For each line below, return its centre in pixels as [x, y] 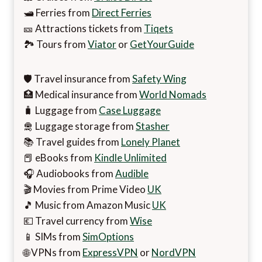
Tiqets [158, 28]
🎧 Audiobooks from [69, 173]
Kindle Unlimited [130, 157]
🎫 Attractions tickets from [84, 28]
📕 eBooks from [59, 157]
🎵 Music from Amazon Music [88, 205]
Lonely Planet [151, 142]
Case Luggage [130, 110]
